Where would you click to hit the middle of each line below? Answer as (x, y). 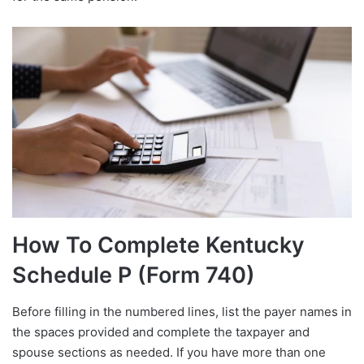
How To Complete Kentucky (158, 245)
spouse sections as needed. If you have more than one (169, 352)
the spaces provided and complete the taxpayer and (161, 331)
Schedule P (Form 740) (134, 275)
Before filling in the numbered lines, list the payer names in (182, 311)
